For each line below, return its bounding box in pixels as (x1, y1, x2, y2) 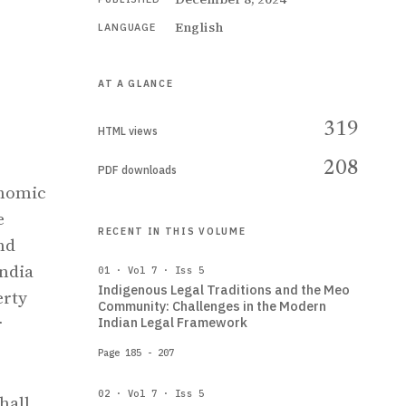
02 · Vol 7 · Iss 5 (98, 387, 205, 400)
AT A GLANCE (98, 77, 174, 90)
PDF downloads (98, 163, 177, 177)
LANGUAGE (98, 21, 157, 34)
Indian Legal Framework (98, 314, 247, 331)
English (174, 18, 223, 36)
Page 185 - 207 (98, 346, 174, 359)
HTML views (98, 124, 158, 138)
